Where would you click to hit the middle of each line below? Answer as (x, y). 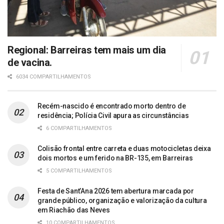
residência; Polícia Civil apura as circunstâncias (113, 115)
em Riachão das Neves (74, 210)
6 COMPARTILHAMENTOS (78, 128)
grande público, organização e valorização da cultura (122, 200)
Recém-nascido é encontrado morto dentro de (112, 106)
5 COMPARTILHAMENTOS (78, 170)
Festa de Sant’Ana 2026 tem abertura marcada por (116, 191)
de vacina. (30, 62)
